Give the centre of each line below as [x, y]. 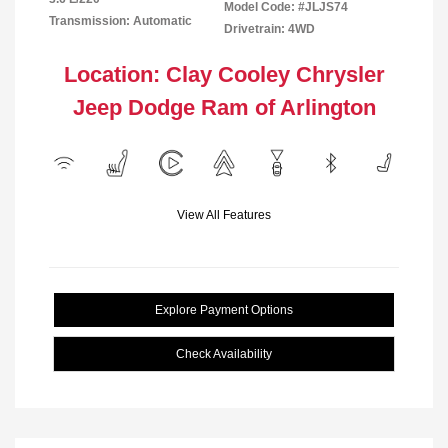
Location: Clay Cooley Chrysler [224, 75]
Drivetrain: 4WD [269, 29]
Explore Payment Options [224, 310]
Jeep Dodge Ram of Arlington [224, 108]
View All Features [224, 215]
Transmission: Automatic [120, 21]
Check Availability [224, 354]
